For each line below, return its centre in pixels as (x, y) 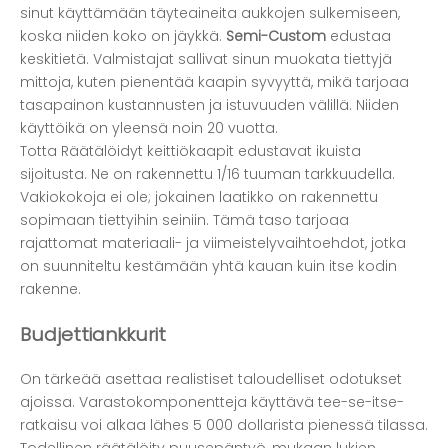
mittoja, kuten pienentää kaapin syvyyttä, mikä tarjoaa (214, 82)
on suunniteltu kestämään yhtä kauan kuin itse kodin (208, 266)
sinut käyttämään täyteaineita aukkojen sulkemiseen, (210, 13)
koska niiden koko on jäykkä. (123, 36)
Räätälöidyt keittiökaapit (149, 151)
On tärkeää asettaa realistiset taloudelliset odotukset (211, 378)
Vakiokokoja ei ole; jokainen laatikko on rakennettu (199, 197)
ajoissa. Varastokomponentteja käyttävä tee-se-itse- (212, 401)
